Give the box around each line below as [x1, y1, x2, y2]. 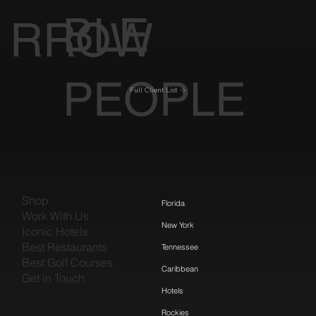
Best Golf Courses [22, 255, 114, 270]
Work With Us [22, 209, 90, 224]
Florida [162, 197, 185, 208]
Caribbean [162, 263, 198, 274]
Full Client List [130, 85, 178, 95]
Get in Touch [22, 271, 85, 286]
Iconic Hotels [22, 224, 89, 239]
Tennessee [162, 241, 198, 252]
